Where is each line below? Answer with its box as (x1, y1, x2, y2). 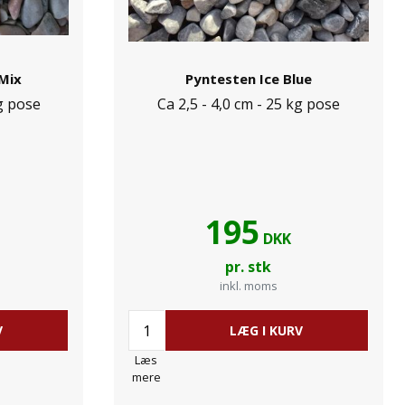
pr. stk (225, 257, 272, 277)
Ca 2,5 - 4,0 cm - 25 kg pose (156, 94, 340, 114)
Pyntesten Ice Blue (184, 70, 312, 88)
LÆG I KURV (230, 322, 304, 339)
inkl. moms (219, 278, 278, 294)
